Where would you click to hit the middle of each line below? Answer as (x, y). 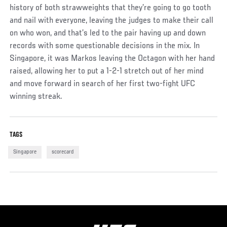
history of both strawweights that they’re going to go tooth (110, 8)
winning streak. (36, 97)
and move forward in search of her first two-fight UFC (103, 84)
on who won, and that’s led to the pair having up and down (108, 33)
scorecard (63, 152)
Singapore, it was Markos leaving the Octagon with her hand (112, 59)
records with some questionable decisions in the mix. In (105, 46)
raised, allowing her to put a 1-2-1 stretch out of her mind (107, 71)
